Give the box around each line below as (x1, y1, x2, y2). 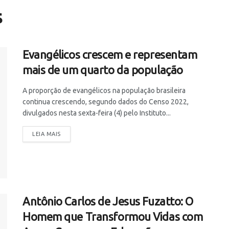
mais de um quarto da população (22, 63, 183, 76)
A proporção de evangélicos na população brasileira (22, 86, 186, 95)
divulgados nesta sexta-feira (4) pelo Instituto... (22, 109, 171, 117)
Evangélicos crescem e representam (22, 48, 197, 61)
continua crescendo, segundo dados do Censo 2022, (22, 98, 189, 106)
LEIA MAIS (32, 131, 61, 137)
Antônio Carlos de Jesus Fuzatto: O (22, 195, 194, 208)
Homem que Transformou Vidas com (22, 210, 203, 223)
